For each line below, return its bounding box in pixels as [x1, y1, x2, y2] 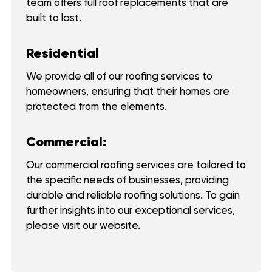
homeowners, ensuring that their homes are [25, 85, 229, 98]
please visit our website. [25, 219, 140, 232]
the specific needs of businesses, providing [25, 174, 229, 186]
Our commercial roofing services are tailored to [25, 158, 246, 171]
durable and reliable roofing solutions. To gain [25, 189, 240, 202]
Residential [25, 45, 99, 62]
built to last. [25, 12, 81, 24]
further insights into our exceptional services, [25, 204, 235, 217]
